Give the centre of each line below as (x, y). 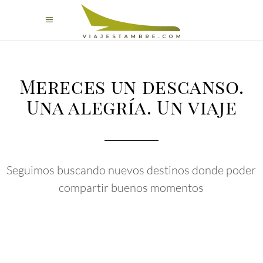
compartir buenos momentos (131, 188)
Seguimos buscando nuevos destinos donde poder (131, 170)
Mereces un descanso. (131, 86)
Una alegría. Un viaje (131, 107)
